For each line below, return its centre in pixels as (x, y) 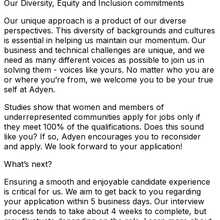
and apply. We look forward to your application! (93, 146)
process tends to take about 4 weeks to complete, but (105, 211)
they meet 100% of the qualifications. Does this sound (104, 126)
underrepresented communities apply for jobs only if (102, 117)
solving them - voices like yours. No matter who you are (109, 69)
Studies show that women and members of (84, 107)
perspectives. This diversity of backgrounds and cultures (110, 30)
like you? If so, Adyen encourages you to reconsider (102, 136)
